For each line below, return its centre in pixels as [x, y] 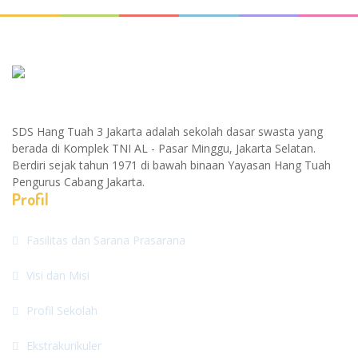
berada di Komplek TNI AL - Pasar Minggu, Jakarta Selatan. [164, 149]
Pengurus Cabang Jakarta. [78, 182]
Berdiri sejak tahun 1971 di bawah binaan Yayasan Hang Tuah [171, 165]
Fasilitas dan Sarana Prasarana [106, 241]
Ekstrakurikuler [64, 346]
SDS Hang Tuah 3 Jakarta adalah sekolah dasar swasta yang [167, 132]
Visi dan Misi [58, 276]
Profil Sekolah [62, 311]
